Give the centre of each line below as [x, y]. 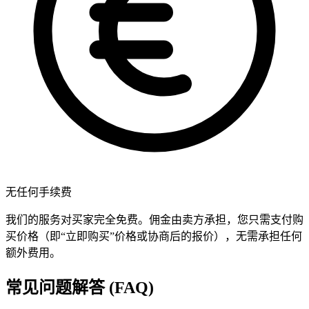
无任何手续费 [39, 192]
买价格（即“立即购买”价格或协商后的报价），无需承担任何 [154, 237]
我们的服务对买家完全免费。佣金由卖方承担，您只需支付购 [154, 220]
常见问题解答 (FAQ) [80, 288]
